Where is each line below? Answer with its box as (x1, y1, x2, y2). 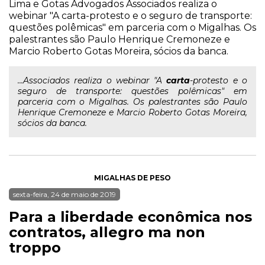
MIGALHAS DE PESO (94, 173, 171, 182)
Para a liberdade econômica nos (9, 208, 252, 225)
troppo (9, 239, 61, 256)
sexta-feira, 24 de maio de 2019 (13, 190, 116, 199)
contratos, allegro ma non (9, 224, 205, 241)
